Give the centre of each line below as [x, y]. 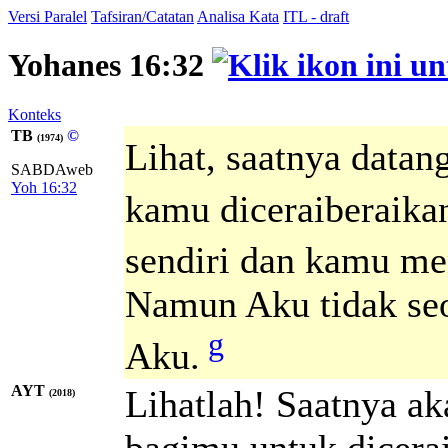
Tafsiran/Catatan [142, 16]
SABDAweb [52, 169]
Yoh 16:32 [44, 187]
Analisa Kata [238, 16]
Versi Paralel [47, 16]
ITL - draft [316, 16]
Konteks [34, 114]
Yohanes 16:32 [110, 65]
